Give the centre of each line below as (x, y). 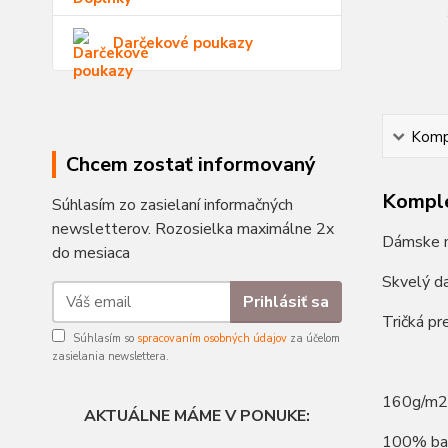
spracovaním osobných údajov (212, 339)
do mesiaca (91, 253)
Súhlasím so (105, 339)
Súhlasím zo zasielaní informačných (172, 205)
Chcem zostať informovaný (191, 165)
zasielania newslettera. (110, 357)
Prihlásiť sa (285, 301)
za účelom (313, 339)
